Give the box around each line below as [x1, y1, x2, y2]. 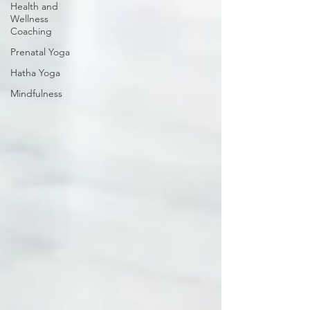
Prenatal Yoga [10, 46, 70, 58]
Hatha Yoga [10, 66, 60, 79]
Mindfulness [10, 87, 62, 100]
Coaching [10, 25, 52, 37]
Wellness [10, 12, 48, 25]
